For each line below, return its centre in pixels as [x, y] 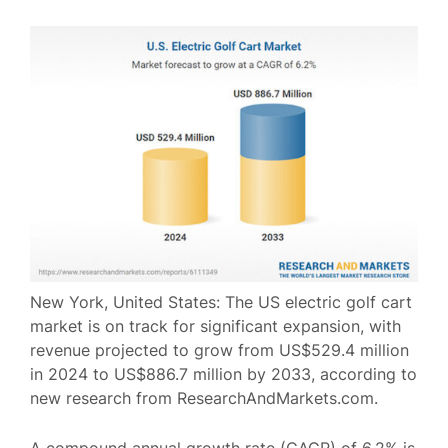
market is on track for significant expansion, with [215, 326]
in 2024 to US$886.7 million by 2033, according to [223, 374]
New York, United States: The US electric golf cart [221, 302]
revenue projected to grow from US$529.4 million [219, 350]
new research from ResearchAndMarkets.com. [204, 398]
